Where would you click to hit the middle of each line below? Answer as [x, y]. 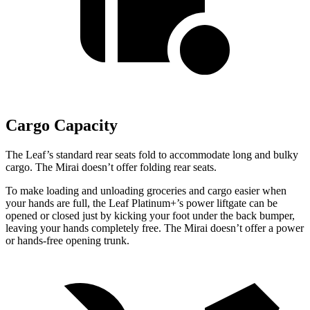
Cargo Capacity [62, 126]
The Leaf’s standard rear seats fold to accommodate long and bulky [152, 155]
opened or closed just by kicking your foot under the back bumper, [150, 216]
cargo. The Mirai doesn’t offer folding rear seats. [111, 167]
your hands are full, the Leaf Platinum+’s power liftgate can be [142, 203]
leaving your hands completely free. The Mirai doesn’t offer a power [155, 228]
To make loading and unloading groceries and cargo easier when [146, 191]
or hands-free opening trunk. [67, 240]
